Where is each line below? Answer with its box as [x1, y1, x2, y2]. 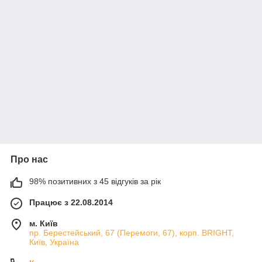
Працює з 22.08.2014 [29, 198, 113, 207]
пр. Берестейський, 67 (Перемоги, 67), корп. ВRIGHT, [29, 228, 234, 237]
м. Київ [29, 219, 58, 228]
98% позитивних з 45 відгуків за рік [29, 177, 161, 186]
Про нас [11, 154, 48, 164]
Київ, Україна [29, 237, 79, 247]
